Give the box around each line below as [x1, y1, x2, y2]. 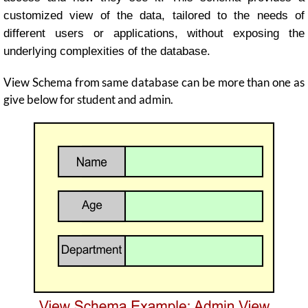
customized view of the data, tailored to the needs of [3, 8, 305, 22]
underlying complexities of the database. [3, 44, 210, 58]
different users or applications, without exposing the [3, 26, 305, 40]
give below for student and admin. [3, 91, 173, 107]
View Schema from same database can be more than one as [3, 74, 305, 89]
